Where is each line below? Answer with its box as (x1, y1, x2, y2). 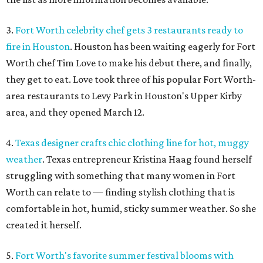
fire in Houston (6, 41, 70, 53)
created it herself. (6, 219, 82, 231)
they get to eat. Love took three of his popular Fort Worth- (6, 73, 256, 86)
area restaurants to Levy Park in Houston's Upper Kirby (6, 90, 242, 102)
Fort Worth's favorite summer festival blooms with (15, 249, 234, 262)
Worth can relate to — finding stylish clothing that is (6, 186, 235, 198)
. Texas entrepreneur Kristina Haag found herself (42, 153, 252, 166)
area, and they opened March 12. (6, 106, 144, 119)
